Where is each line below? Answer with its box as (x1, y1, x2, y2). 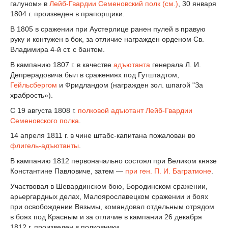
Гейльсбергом (10, 80, 57, 89)
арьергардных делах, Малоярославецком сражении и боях (10, 192, 208, 201)
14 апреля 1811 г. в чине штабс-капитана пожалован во (10, 131, 195, 140)
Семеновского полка (10, 116, 79, 125)
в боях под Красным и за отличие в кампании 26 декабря (10, 212, 202, 221)
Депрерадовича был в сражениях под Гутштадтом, (10, 70, 179, 79)
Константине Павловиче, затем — (10, 167, 125, 176)
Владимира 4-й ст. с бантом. (10, 45, 105, 53)
